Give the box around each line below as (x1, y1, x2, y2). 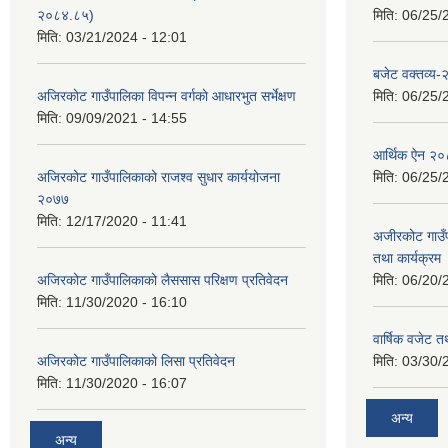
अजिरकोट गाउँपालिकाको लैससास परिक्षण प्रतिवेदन (37, 272, 288, 288)
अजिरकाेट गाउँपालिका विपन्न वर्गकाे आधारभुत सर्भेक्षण (37, 88, 296, 104)
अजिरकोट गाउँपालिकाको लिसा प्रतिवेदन (37, 353, 235, 369)
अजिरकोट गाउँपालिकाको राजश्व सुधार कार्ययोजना (37, 169, 280, 185)
